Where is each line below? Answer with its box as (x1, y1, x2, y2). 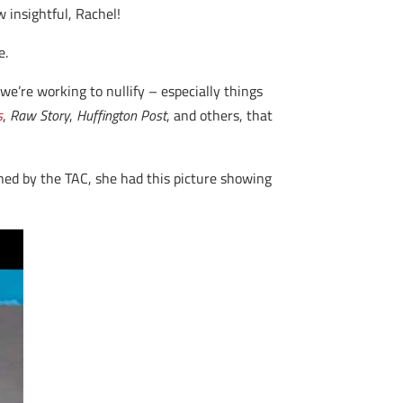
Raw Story (10, 104, 70, 126)
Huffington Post (76, 104, 167, 126)
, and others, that (166, 104, 273, 126)
